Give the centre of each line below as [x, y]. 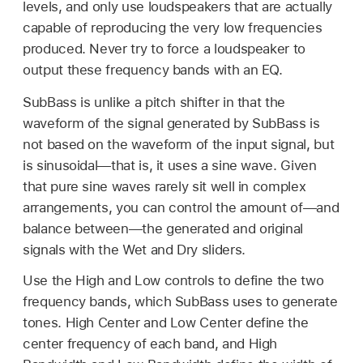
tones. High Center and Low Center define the [166, 322]
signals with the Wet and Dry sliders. [134, 249]
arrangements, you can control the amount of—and [181, 207]
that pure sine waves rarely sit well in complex [164, 186]
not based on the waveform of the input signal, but [179, 144]
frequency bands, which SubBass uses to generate [180, 301]
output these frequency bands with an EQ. [153, 70]
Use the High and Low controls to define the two [173, 280]
